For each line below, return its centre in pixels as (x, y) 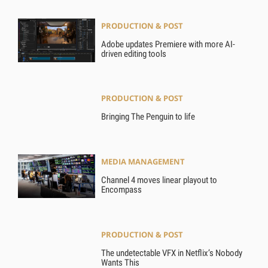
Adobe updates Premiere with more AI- (168, 44)
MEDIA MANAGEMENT (143, 162)
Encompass (122, 189)
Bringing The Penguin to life (148, 117)
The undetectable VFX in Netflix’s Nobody (172, 253)
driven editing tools (134, 54)
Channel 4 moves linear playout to (159, 180)
